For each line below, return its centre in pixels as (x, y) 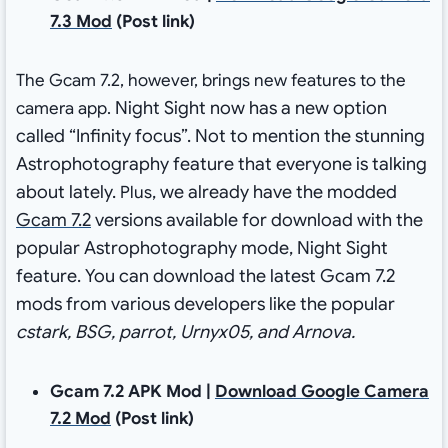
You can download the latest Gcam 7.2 (239, 276)
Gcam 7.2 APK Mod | (132, 392)
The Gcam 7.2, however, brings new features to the (210, 81)
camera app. (65, 109)
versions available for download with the (256, 220)
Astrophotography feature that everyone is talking (221, 164)
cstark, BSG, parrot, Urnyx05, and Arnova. (185, 332)
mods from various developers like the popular (205, 304)
